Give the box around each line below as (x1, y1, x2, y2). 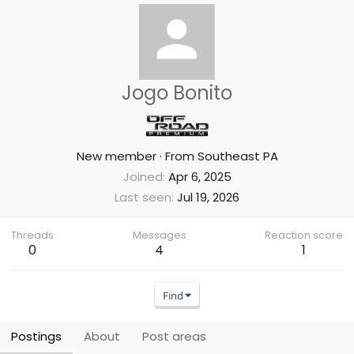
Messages (132, 228, 186, 242)
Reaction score (265, 228, 343, 242)
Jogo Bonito (122, 80, 232, 106)
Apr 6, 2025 (168, 168, 232, 185)
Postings (11, 328, 62, 345)
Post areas (142, 328, 206, 345)
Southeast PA (197, 148, 278, 164)
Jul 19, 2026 (177, 189, 239, 205)
